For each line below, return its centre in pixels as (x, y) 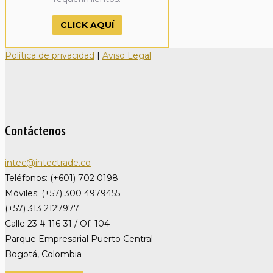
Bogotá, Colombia (43, 254)
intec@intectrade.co (48, 162)
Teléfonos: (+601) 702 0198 (62, 178)
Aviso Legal (127, 55)
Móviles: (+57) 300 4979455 (62, 193)
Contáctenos (35, 130)
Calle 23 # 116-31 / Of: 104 (57, 223)
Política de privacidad (50, 55)
